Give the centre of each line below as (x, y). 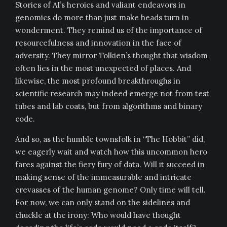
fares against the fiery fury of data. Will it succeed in (110, 164)
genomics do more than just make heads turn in (102, 17)
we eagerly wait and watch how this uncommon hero (111, 152)
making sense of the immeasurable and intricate (103, 177)
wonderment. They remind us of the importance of (109, 30)
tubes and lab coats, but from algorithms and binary (109, 106)
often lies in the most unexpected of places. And (103, 68)
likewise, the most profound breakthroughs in (98, 81)
